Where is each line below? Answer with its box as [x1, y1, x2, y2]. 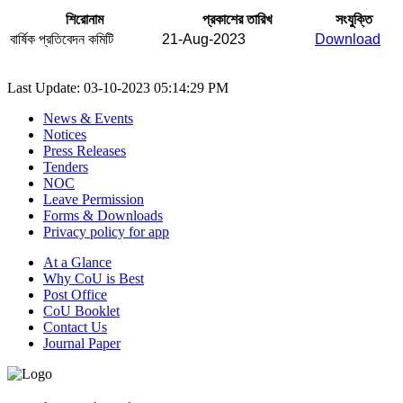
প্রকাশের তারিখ [201, 11, 272, 27]
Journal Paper [43, 335, 121, 351]
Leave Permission [43, 191, 144, 207]
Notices [43, 126, 86, 142]
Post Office [43, 286, 107, 302]
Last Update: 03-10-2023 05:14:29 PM [7, 79, 228, 95]
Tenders [43, 158, 88, 175]
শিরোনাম [65, 11, 103, 27]
